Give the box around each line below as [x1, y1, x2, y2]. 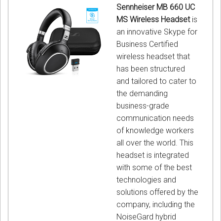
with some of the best [116, 163, 192, 173]
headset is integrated [116, 150, 189, 160]
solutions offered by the [116, 187, 198, 197]
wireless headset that [116, 52, 190, 62]
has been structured [116, 64, 185, 74]
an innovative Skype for [116, 27, 197, 37]
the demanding [116, 89, 168, 99]
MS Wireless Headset [116, 15, 190, 25]
